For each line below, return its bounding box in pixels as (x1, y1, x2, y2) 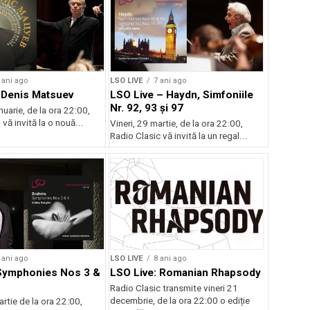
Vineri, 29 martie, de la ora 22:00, (110, 118, 244, 129)
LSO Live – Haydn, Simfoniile (110, 88, 254, 101)
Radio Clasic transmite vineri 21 (110, 283, 239, 294)
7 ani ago (154, 75, 187, 85)
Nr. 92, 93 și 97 (110, 101, 184, 114)
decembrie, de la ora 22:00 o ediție (110, 295, 250, 307)
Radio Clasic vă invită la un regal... (110, 130, 248, 141)
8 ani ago (154, 254, 187, 264)
